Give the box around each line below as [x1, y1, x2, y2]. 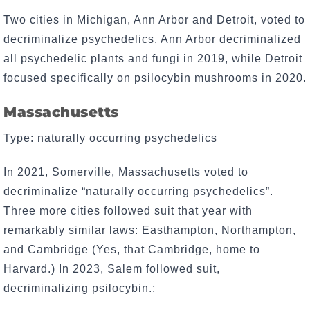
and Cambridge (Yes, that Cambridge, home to [3, 243, 260, 255]
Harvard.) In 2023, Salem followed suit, [3, 262, 220, 275]
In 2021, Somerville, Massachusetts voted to [3, 165, 248, 178]
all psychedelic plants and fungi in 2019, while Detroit [3, 53, 302, 65]
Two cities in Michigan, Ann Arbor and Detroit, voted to [3, 14, 305, 26]
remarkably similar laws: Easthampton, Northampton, [3, 224, 296, 236]
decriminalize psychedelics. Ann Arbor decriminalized [3, 33, 301, 46]
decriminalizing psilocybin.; [3, 282, 156, 294]
